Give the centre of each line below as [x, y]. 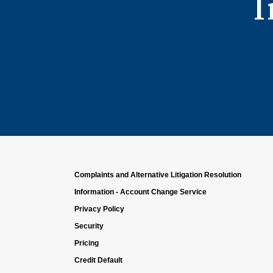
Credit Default [98, 260]
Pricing [87, 243]
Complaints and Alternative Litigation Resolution [158, 175]
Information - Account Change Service [140, 192]
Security [89, 226]
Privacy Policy [99, 209]
